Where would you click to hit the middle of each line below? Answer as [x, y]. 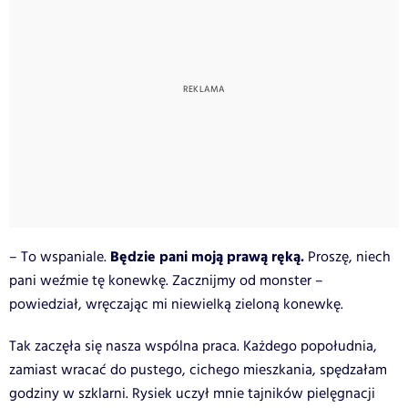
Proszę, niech [349, 257]
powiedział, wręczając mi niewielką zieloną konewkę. [176, 304]
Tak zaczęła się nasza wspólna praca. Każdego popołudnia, [193, 346]
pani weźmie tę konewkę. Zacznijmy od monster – [166, 280]
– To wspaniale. [60, 257]
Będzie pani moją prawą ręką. [209, 257]
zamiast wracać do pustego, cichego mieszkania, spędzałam [198, 370]
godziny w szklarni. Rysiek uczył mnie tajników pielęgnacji [192, 393]
